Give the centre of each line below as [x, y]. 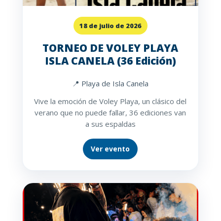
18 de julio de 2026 [110, 26]
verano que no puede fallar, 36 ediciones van [110, 113]
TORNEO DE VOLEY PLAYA [110, 48]
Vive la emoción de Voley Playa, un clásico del [110, 101]
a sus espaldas [110, 124]
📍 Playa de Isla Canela [110, 84]
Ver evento [110, 149]
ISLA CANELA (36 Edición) [110, 61]
